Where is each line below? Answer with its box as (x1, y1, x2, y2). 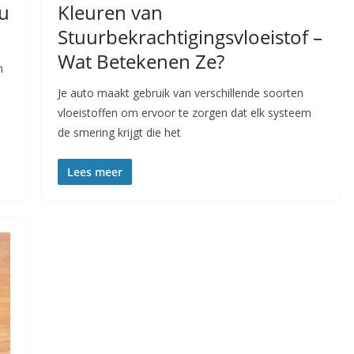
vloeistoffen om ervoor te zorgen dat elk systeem (57, 105, 311, 121)
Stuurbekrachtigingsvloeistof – (57, 24, 322, 51)
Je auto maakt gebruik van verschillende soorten (57, 85, 303, 101)
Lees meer (66, 164, 122, 180)
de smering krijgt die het (57, 125, 181, 141)
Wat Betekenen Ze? (57, 48, 224, 75)
